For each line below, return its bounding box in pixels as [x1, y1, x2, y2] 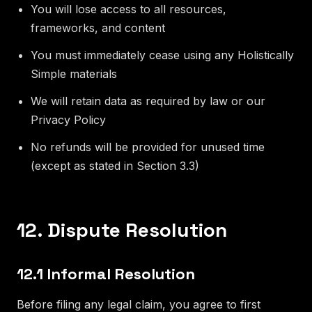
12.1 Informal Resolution [17, 263, 195, 283]
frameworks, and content [31, 20, 165, 35]
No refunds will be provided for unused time [31, 139, 265, 154]
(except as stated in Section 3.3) [31, 158, 199, 173]
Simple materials [31, 66, 117, 81]
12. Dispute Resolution [17, 217, 227, 242]
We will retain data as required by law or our [31, 93, 265, 108]
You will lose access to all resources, [31, 1, 226, 16]
